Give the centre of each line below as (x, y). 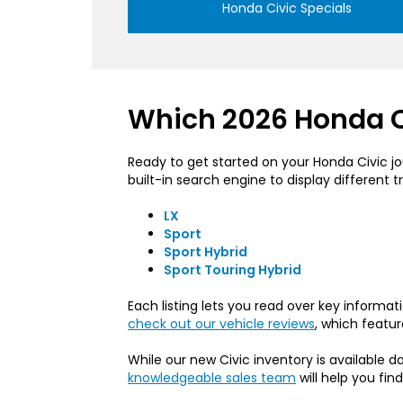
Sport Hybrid (206, 323)
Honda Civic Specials (287, 80)
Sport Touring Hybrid (233, 341)
